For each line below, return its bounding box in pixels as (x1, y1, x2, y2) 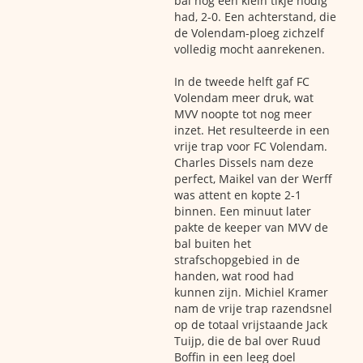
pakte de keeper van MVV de (174, 220, 328, 235)
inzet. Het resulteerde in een (174, 122, 330, 138)
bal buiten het (174, 236, 251, 251)
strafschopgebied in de (174, 252, 300, 267)
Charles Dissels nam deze (174, 155, 314, 170)
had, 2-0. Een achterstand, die (174, 9, 336, 24)
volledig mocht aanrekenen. (174, 41, 325, 57)
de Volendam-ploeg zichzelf (174, 25, 324, 41)
